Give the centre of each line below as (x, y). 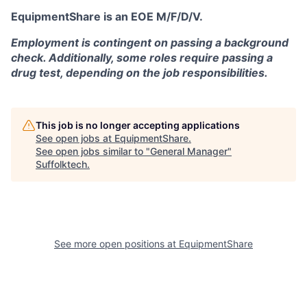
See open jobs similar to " (93, 151)
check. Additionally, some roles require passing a (142, 58)
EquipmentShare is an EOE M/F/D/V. (107, 17)
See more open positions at (116, 244)
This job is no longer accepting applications (138, 125)
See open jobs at (75, 138)
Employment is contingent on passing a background (150, 43)
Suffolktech (61, 164)
